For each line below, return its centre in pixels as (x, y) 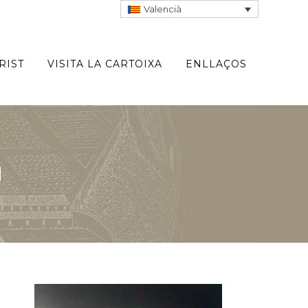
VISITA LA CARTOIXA (105, 64)
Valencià (162, 9)
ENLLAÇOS (216, 64)
